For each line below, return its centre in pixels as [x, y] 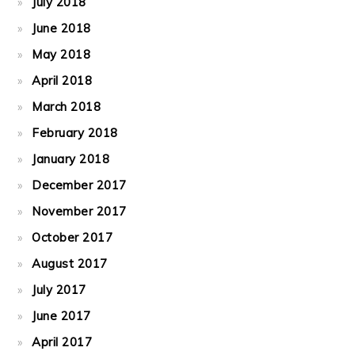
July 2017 [59, 290]
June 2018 [61, 28]
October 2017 [73, 237]
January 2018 [71, 159]
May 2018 [61, 54]
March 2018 [67, 107]
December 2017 [79, 185]
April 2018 [62, 80]
